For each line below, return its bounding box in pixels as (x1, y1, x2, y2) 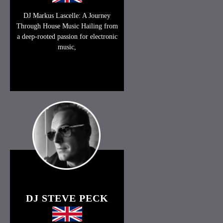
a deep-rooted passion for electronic (16, 33, 117, 41)
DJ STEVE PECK (25, 192, 109, 204)
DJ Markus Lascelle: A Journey (23, 12, 111, 20)
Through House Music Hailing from (16, 22, 118, 30)
